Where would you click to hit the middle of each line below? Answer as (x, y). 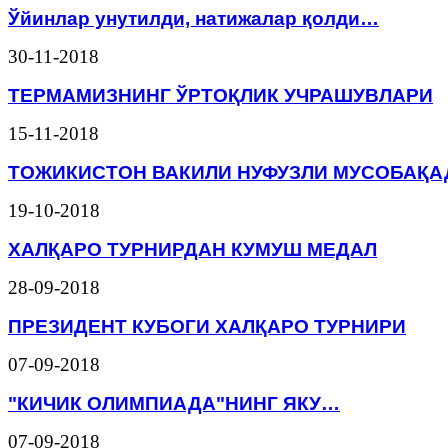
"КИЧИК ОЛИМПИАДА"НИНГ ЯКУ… (174, 402)
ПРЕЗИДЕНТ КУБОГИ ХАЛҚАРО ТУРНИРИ (207, 325)
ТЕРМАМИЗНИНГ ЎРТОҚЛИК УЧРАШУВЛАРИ (220, 95)
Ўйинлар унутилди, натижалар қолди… (193, 18)
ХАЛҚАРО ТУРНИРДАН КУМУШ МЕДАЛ (192, 249)
